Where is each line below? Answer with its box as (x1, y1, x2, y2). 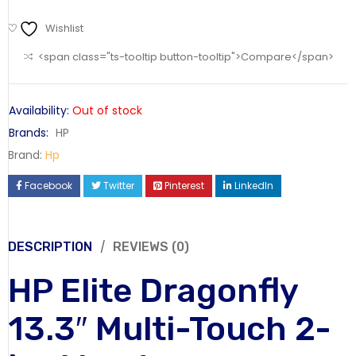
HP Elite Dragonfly (8, 270, 298, 311)
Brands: (9, 124, 48, 141)
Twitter (103, 178, 134, 192)
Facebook (25, 178, 72, 192)
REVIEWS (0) (113, 238, 189, 254)
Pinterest (164, 178, 204, 192)
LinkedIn (234, 178, 273, 192)
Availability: (9, 102, 69, 118)
